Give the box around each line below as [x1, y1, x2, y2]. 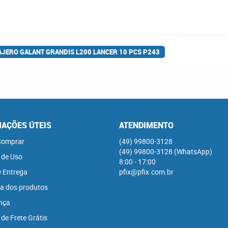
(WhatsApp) [174, 147, 212, 156]
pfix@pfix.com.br [119, 167, 174, 177]
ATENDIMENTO [119, 120, 174, 131]
